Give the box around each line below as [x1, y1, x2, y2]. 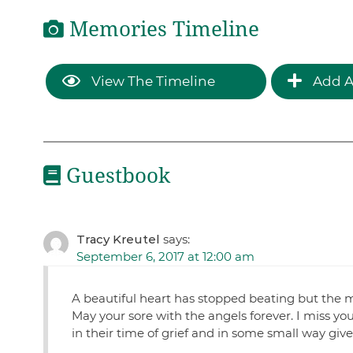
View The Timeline [87, 72, 215, 89]
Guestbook [60, 163, 170, 188]
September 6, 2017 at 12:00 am [76, 249, 255, 265]
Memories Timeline [63, 17, 259, 42]
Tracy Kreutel [76, 232, 160, 247]
